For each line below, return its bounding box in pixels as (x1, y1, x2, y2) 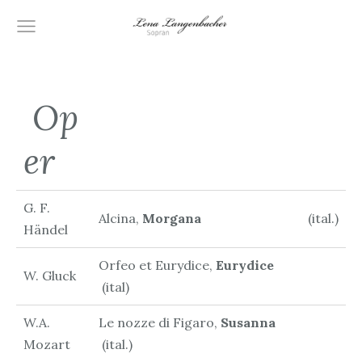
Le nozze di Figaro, (98, 314, 221, 330)
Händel (23, 221, 68, 238)
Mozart (23, 335, 70, 352)
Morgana (141, 209, 305, 226)
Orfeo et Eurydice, (98, 256, 216, 273)
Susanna (220, 314, 311, 330)
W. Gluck (23, 267, 76, 284)
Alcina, (98, 209, 142, 226)
